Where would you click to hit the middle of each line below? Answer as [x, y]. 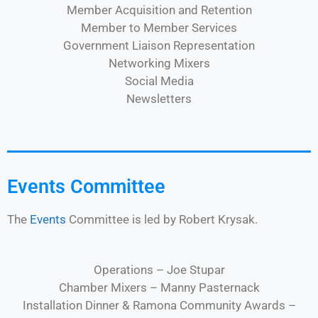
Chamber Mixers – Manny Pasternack [159, 287]
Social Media [159, 81]
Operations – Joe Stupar [159, 269]
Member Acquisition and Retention [159, 10]
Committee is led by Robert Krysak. [162, 219]
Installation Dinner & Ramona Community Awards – [159, 305]
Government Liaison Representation [159, 45]
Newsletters [159, 98]
